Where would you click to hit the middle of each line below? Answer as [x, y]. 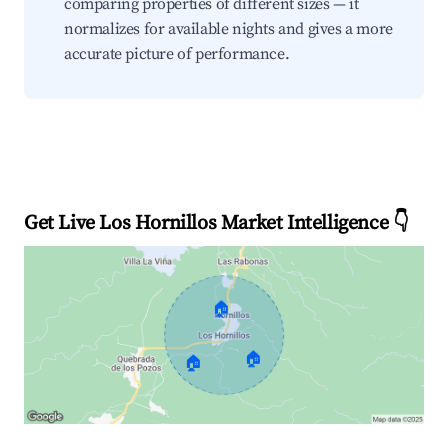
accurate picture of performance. [177, 54]
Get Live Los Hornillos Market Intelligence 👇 [216, 223]
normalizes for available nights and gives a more [228, 29]
